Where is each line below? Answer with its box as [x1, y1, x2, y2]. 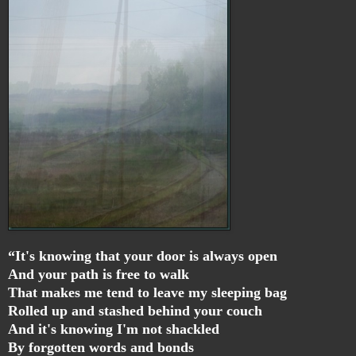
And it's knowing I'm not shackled [8, 321, 219, 338]
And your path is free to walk [8, 266, 189, 283]
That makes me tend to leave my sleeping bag [8, 284, 287, 301]
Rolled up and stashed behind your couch [8, 303, 262, 319]
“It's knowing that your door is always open [8, 248, 277, 265]
